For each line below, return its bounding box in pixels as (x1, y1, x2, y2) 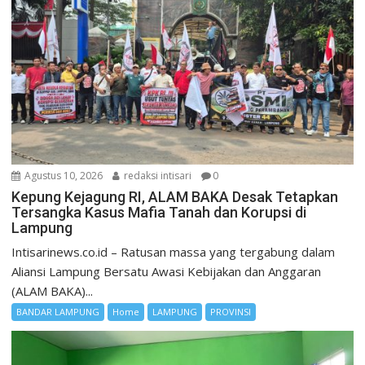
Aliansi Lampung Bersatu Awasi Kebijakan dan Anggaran (11, 262, 322, 279)
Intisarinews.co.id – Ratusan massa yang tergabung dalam (11, 243, 336, 260)
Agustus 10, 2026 (22, 168, 103, 182)
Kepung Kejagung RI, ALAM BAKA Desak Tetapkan (11, 187, 339, 205)
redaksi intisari (121, 168, 192, 182)
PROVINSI (210, 305, 252, 318)
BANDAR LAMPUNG (16, 305, 100, 318)
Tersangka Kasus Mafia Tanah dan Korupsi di (11, 203, 307, 221)
